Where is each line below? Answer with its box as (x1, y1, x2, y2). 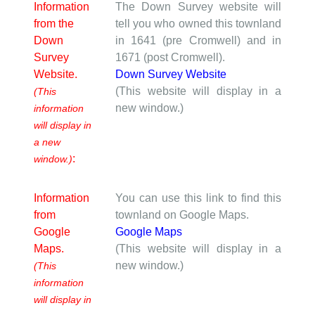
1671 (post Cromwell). (115, 51, 225, 63)
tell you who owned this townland (115, 17, 281, 30)
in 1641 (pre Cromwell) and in (115, 34, 281, 46)
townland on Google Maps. (115, 208, 249, 221)
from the (34, 17, 74, 30)
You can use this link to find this (115, 191, 281, 204)
